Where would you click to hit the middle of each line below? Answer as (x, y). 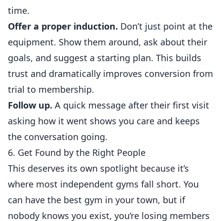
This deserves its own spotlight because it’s (98, 168)
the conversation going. (58, 137)
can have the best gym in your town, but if (96, 200)
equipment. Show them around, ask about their (108, 42)
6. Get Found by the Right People (77, 152)
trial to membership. (51, 89)
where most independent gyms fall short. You (103, 184)
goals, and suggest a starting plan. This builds (105, 58)
